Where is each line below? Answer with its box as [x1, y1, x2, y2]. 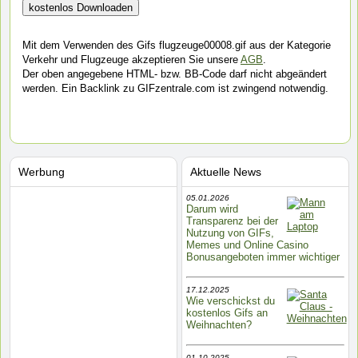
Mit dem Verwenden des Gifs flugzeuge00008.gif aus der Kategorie [22, 39, 331, 51]
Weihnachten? [185, 319, 252, 331]
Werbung [18, 165, 65, 178]
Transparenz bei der [185, 215, 278, 227]
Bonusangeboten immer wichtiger [185, 251, 340, 263]
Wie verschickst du [185, 295, 275, 307]
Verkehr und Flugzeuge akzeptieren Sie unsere [22, 54, 241, 66]
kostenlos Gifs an [185, 307, 268, 319]
